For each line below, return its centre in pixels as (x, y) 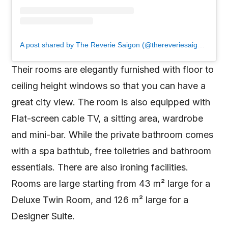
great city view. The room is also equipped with (111, 102)
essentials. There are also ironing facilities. (100, 167)
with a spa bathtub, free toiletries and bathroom (111, 151)
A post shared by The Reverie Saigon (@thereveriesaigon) (201, 45)
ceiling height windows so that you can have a (109, 85)
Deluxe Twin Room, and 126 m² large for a (100, 199)
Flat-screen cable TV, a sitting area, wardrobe (107, 118)
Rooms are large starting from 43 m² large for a (111, 183)
